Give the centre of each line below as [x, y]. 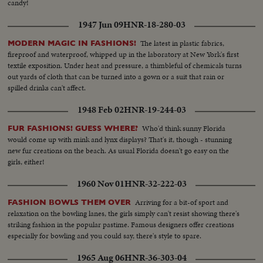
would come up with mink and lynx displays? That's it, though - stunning [120, 140]
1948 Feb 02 [100, 110]
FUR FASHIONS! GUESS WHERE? [73, 129]
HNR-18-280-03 [154, 25]
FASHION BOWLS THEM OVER [70, 203]
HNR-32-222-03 [155, 184]
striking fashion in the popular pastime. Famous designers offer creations [121, 225]
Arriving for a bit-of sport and [182, 203]
